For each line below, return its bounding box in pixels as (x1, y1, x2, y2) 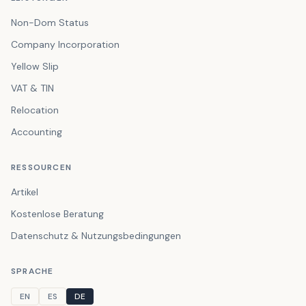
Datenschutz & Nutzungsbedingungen (11, 229, 181, 242)
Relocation (11, 104, 59, 116)
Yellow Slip (11, 60, 59, 72)
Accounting (11, 126, 62, 138)
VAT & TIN (11, 82, 54, 94)
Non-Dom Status (11, 16, 89, 29)
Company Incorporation (11, 38, 120, 51)
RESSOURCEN (11, 162, 72, 173)
